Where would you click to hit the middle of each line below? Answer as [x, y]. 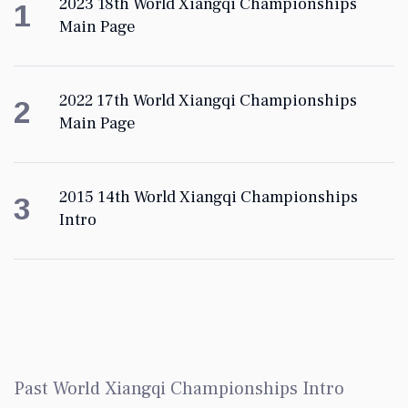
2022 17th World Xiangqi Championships [208, 101]
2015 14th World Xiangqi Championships [209, 198]
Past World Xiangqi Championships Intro [179, 389]
